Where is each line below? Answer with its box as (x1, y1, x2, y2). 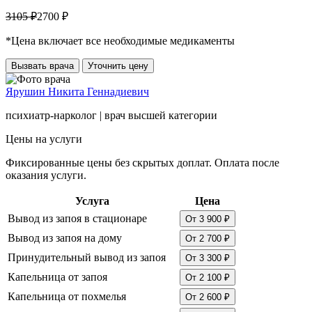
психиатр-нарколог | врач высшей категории (6, 109, 217, 121)
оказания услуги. (6, 169, 86, 181)
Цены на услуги (6, 132, 82, 145)
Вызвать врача (11, 60, 74, 71)
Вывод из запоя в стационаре (8, 212, 147, 224)
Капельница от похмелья (8, 290, 126, 302)
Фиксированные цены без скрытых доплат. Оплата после (6, 156, 279, 169)
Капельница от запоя (8, 270, 107, 283)
